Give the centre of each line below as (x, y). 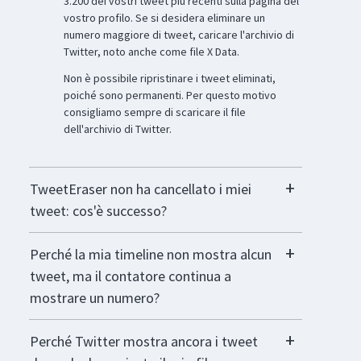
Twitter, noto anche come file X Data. (151, 52)
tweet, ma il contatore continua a (130, 276)
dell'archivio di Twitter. (117, 129)
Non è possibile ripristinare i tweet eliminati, (169, 79)
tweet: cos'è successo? (98, 211)
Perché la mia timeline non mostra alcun (150, 255)
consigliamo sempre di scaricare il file (154, 112)
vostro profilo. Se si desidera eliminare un (164, 18)
